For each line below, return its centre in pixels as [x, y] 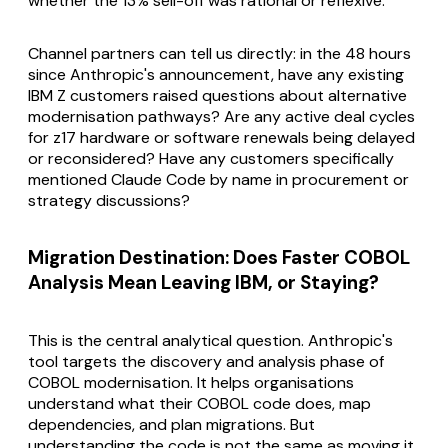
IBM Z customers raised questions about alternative [217, 95]
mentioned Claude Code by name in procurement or [218, 179]
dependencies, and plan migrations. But [171, 425]
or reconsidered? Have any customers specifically [211, 158]
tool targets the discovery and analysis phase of [206, 362]
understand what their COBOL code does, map [199, 404]
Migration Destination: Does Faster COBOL [219, 258]
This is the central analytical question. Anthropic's [210, 341]
